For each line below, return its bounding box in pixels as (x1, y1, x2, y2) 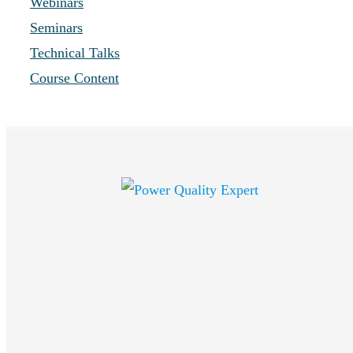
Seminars (30, 20, 83, 35)
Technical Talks (30, 45, 120, 61)
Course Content (30, 70, 119, 86)
